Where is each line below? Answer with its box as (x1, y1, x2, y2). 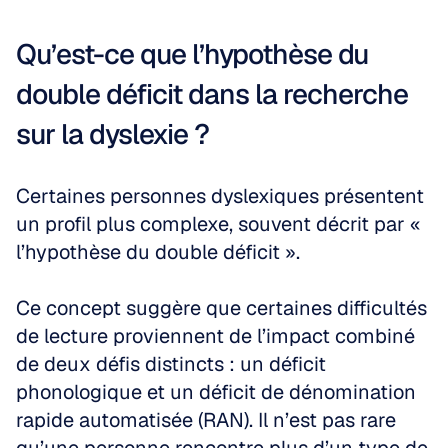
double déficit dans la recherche (16, 76, 408, 112)
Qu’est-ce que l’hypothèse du (16, 36, 368, 72)
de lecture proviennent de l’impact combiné (16, 323, 415, 349)
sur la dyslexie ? (16, 116, 209, 152)
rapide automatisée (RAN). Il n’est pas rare (16, 407, 396, 433)
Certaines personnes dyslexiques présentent (16, 183, 424, 209)
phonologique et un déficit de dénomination (16, 379, 416, 405)
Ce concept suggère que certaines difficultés (16, 295, 427, 321)
